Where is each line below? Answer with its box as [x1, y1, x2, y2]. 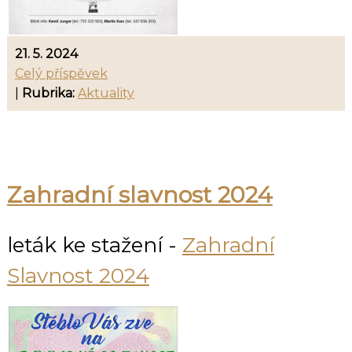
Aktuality [77, 85, 134, 101]
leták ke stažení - [6, 233, 182, 258]
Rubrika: [21, 85, 75, 101]
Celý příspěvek [14, 65, 108, 81]
